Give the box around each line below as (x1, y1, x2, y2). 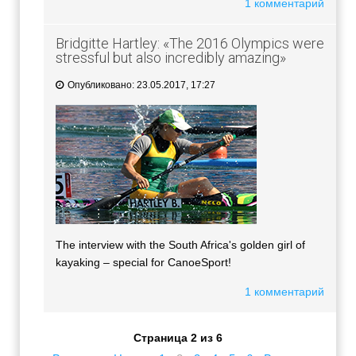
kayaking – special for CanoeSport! (56, 256, 231, 269)
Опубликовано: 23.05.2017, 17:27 (65, 79, 215, 91)
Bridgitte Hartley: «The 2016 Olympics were (56, 35, 324, 52)
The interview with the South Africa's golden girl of (56, 238, 305, 252)
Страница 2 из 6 (133, 331, 222, 345)
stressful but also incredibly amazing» (56, 49, 286, 67)
